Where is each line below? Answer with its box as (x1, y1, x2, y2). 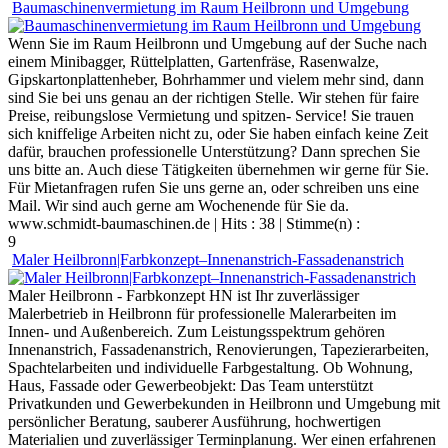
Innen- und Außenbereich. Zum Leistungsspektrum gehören (8, 322, 385, 340)
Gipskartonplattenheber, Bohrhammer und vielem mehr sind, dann (8, 70, 424, 88)
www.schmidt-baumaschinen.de (8, 214, 210, 232)
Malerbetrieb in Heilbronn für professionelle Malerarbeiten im (8, 304, 396, 322)
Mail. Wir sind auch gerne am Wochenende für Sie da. (8, 196, 349, 214)
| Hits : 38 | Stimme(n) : (210, 214, 360, 232)
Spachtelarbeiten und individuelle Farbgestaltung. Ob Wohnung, (8, 358, 413, 376)
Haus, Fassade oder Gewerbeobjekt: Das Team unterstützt (8, 376, 373, 394)
